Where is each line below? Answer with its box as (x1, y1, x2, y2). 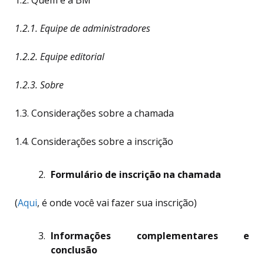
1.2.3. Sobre (15, 78, 64, 91)
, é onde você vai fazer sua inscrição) (37, 196, 197, 209)
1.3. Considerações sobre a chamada (15, 106, 174, 120)
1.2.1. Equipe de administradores (15, 21, 150, 35)
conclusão (51, 243, 97, 256)
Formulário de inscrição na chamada (51, 167, 221, 181)
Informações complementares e (51, 229, 249, 242)
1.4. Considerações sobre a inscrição (15, 134, 173, 148)
